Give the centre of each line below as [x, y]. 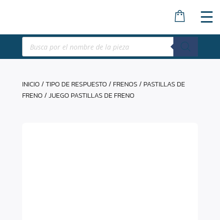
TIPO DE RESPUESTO [76, 84]
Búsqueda [38, 40]
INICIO [31, 84]
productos [38, 53]
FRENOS [125, 84]
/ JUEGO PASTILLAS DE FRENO [88, 96]
